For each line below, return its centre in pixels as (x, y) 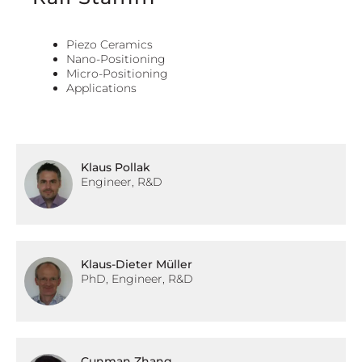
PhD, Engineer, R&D (137, 279)
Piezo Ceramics (109, 44)
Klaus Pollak (116, 167)
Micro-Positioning (117, 74)
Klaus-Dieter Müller (137, 264)
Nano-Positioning (116, 59)
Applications (101, 88)
